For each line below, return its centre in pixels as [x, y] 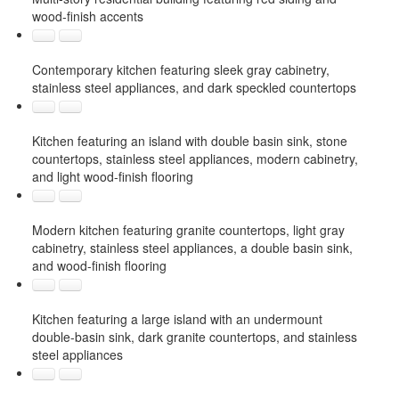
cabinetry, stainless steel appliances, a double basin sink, [192, 247]
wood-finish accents [87, 16]
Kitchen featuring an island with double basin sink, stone [189, 140]
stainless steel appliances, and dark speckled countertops [194, 87]
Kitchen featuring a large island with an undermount [177, 318]
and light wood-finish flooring [112, 176]
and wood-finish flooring [99, 265]
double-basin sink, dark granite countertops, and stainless [194, 336]
